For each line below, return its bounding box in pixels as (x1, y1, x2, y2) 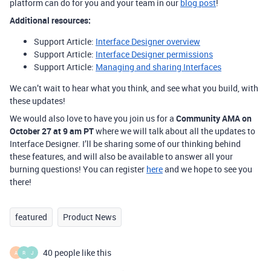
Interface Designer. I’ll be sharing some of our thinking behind (10, 138, 241, 150)
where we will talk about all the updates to (94, 125, 255, 137)
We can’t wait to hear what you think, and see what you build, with (10, 82, 258, 94)
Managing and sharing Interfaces (96, 61, 221, 73)
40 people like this (43, 247, 111, 259)
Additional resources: (10, 15, 91, 27)
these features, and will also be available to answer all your (10, 151, 233, 163)
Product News (63, 211, 116, 223)
